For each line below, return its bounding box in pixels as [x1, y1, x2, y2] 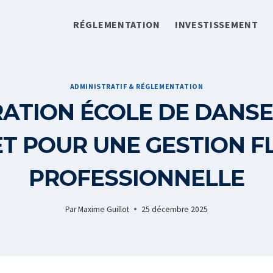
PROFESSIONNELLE [29, 165, 244, 192]
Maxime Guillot [78, 204, 130, 214]
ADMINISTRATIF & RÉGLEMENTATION [69, 82, 204, 91]
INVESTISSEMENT [174, 18, 258, 30]
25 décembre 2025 [141, 204, 208, 214]
